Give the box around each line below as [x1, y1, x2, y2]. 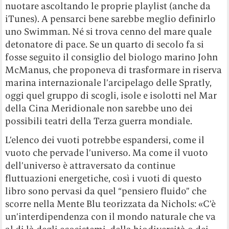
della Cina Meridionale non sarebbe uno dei [5, 102, 193, 114]
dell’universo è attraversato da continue [5, 159, 176, 172]
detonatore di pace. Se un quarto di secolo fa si [5, 38, 204, 51]
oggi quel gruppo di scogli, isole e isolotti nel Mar [5, 89, 217, 102]
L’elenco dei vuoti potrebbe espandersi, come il [5, 134, 205, 146]
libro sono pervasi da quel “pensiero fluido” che [5, 185, 207, 197]
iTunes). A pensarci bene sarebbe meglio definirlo [5, 13, 216, 25]
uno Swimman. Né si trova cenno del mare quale [5, 26, 212, 38]
